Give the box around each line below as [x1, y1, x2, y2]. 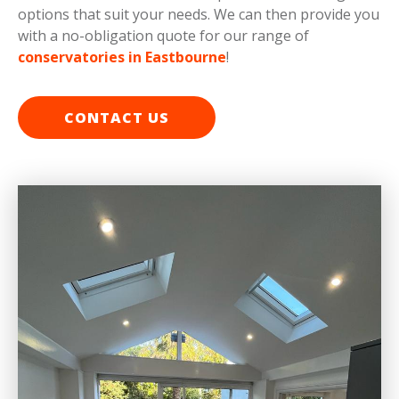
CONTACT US [64, 108, 169, 128]
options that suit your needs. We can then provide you [18, 4, 379, 25]
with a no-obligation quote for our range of [18, 26, 309, 46]
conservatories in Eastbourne [18, 47, 226, 68]
